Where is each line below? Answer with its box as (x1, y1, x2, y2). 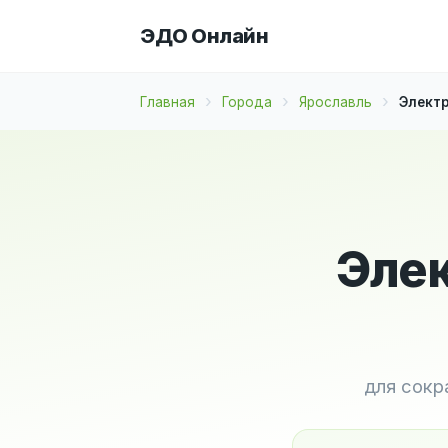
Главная (140, 93, 195, 110)
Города (222, 93, 272, 110)
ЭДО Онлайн (140, 23, 268, 48)
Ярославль (299, 93, 372, 110)
